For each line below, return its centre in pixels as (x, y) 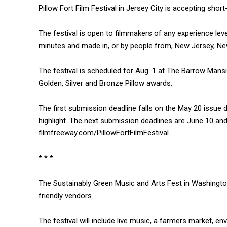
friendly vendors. (66, 196)
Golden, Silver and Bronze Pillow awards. (105, 83)
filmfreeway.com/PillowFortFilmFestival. (104, 133)
